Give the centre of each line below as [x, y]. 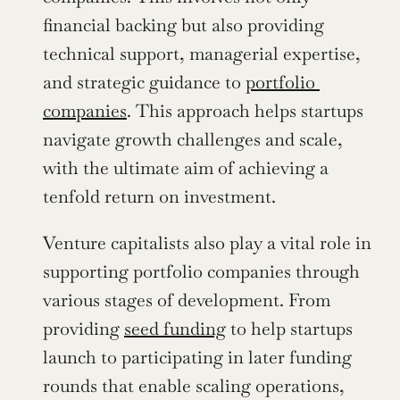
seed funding [175, 329]
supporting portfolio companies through [201, 272]
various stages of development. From [187, 300]
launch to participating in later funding [197, 358]
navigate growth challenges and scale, [193, 140]
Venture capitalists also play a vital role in [207, 243]
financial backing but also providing [183, 25]
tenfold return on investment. [159, 197]
